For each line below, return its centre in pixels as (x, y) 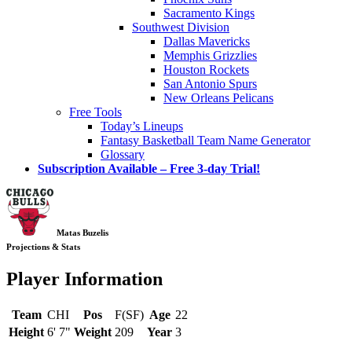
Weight (93, 332)
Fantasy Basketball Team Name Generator (205, 140)
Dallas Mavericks (207, 41)
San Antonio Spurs (210, 83)
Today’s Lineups (142, 126)
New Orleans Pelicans (218, 97)
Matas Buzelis (82, 232)
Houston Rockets (206, 69)
